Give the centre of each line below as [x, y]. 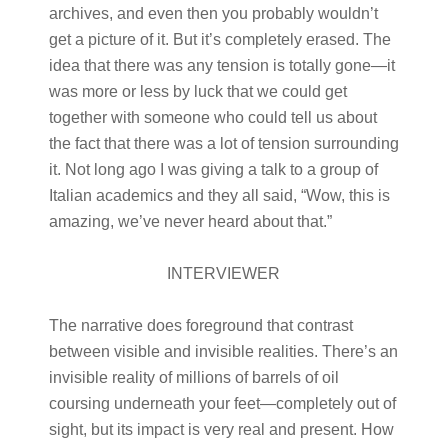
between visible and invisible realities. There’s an [223, 351]
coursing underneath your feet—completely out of [222, 403]
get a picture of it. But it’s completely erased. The [219, 39]
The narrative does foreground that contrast [200, 325]
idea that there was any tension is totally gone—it [221, 65]
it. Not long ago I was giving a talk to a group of [213, 169]
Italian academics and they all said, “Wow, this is [219, 195]
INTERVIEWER [224, 273]
